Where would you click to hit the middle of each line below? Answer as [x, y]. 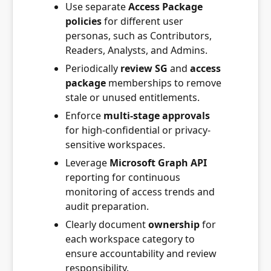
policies [83, 21]
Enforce [84, 115]
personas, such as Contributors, [139, 35]
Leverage [87, 162]
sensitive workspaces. [115, 144]
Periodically [93, 68]
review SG [144, 68]
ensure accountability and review [141, 253]
